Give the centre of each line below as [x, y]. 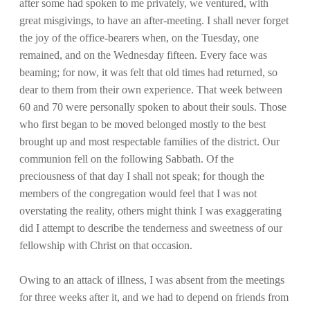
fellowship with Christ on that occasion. [106, 245]
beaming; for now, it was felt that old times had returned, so [148, 72]
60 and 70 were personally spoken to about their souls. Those [153, 107]
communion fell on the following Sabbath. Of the [127, 158]
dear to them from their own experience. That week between [151, 89]
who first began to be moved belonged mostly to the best [143, 124]
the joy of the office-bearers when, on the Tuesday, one [139, 37]
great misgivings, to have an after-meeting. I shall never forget [154, 20]
